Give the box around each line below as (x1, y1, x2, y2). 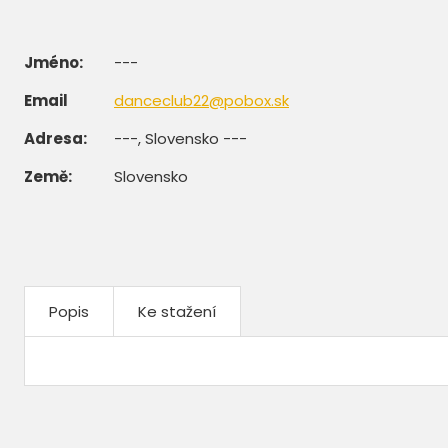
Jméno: (24, 51, 83, 73)
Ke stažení (138, 300, 216, 322)
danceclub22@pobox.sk (114, 89, 289, 111)
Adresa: (24, 127, 87, 149)
